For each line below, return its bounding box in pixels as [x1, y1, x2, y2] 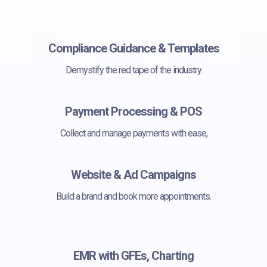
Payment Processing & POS [65, 104, 202, 119]
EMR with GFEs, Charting [73, 248, 194, 263]
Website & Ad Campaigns [71, 167, 196, 182]
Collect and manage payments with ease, [60, 127, 207, 139]
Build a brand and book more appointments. [56, 190, 211, 202]
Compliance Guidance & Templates [48, 41, 219, 55]
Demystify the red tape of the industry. [65, 64, 202, 76]
